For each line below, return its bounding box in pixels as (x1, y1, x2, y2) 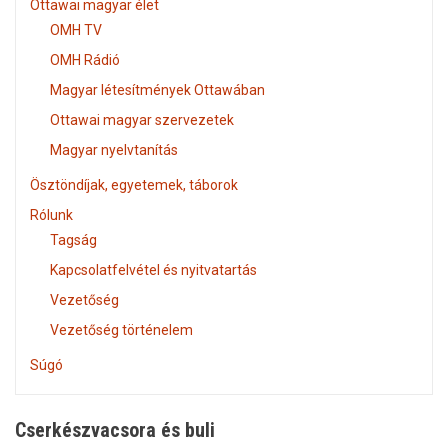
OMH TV (50, 21, 102, 38)
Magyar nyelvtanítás (50, 141, 178, 158)
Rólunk (30, 206, 73, 223)
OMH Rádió (50, 51, 120, 68)
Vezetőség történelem (50, 321, 193, 338)
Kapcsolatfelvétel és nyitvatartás (50, 261, 257, 278)
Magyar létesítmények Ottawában (50, 81, 265, 98)
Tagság (50, 231, 97, 248)
